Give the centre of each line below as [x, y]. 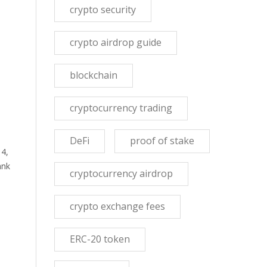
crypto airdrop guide [116, 42]
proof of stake [162, 141]
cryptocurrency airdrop [121, 173]
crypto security [103, 10]
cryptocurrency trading [121, 108]
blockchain [94, 75]
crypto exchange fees [117, 206]
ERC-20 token [100, 239]
